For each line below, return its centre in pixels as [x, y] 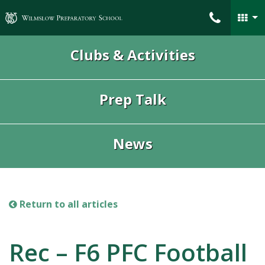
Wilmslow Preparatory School [74, 12]
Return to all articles [67, 204]
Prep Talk [132, 99]
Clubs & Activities [132, 55]
